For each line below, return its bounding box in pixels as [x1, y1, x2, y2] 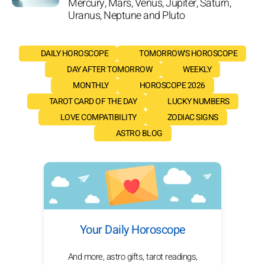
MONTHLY [73, 79, 109, 92]
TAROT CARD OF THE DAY [49, 95, 137, 108]
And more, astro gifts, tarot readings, [67, 250, 198, 263]
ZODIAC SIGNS [167, 111, 218, 124]
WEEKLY [183, 63, 211, 76]
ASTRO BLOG [115, 127, 163, 140]
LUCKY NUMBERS [167, 95, 230, 108]
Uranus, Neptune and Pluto [68, 7, 185, 24]
